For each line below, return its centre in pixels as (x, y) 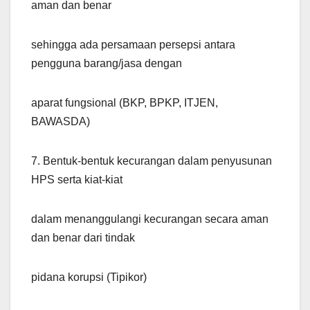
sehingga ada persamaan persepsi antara (133, 45)
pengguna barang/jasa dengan (107, 64)
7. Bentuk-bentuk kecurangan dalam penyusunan (152, 161)
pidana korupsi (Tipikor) (89, 277)
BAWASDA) (61, 122)
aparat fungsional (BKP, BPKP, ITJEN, (125, 103)
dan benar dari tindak (83, 238)
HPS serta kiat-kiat (77, 180)
